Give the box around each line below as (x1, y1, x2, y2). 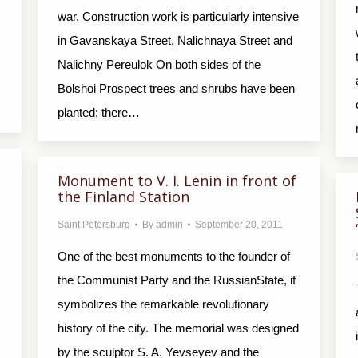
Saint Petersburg (58, 219, 130, 230)
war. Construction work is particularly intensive (58, 10, 299, 23)
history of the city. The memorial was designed (58, 321, 299, 335)
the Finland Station (58, 187, 189, 206)
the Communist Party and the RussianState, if (58, 273, 296, 287)
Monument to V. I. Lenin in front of (58, 171, 296, 190)
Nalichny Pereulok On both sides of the (58, 58, 261, 71)
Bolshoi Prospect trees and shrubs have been (58, 82, 295, 95)
